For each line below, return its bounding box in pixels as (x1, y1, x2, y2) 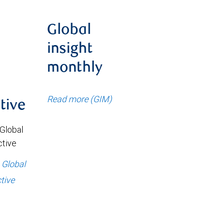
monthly (47, 61, 103, 76)
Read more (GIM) (47, 93, 112, 105)
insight (47, 42, 93, 57)
